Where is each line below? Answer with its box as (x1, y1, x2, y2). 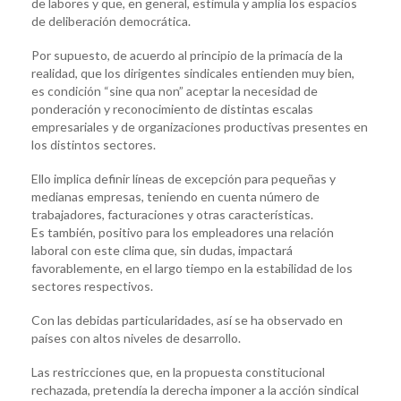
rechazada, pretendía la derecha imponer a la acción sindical (31, 381, 359, 397)
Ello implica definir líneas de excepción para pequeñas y (31, 170, 336, 186)
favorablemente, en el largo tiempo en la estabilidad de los (31, 260, 353, 276)
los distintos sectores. (31, 136, 156, 152)
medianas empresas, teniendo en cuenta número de (31, 188, 320, 204)
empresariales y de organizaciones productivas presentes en (31, 118, 368, 134)
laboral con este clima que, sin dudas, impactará (31, 242, 293, 258)
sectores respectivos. (31, 277, 153, 294)
